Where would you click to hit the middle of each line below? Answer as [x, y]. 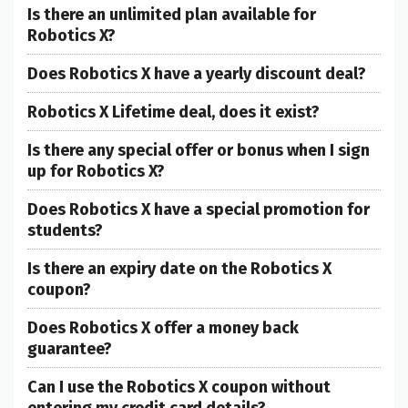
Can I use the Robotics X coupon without [179, 388]
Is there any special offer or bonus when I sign [199, 151]
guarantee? [70, 349]
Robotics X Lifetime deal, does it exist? [173, 112]
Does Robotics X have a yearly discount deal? [197, 74]
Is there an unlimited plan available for [172, 15]
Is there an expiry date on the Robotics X [179, 269]
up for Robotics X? [96, 172]
